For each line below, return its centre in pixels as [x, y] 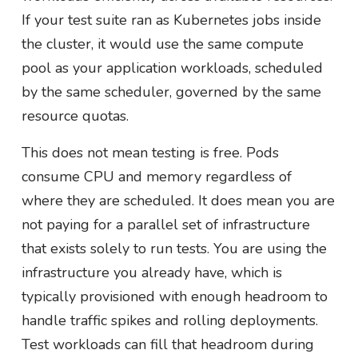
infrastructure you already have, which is [151, 272]
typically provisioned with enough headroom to [174, 296]
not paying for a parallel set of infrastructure [165, 224]
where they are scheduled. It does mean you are [178, 200]
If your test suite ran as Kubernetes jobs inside [171, 20]
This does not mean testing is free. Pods [150, 152]
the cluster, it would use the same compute [162, 44]
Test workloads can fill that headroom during [167, 344]
